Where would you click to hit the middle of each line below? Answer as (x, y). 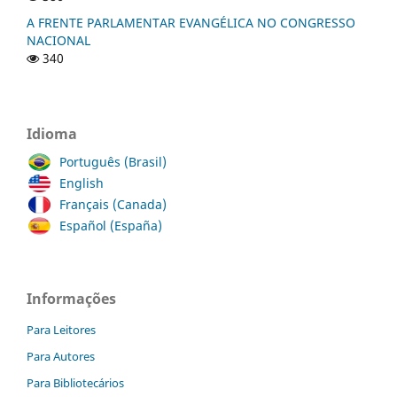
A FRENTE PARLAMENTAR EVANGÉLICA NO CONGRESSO (191, 22)
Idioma (52, 133)
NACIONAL (58, 40)
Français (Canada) (113, 204)
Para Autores (61, 356)
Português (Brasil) (113, 161)
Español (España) (111, 225)
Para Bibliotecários (75, 382)
